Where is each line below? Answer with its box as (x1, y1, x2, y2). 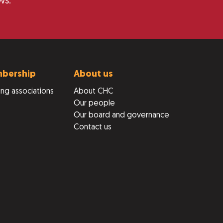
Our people (74, 100, 115, 108)
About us (74, 70, 113, 79)
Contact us (74, 123, 111, 131)
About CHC (74, 88, 113, 96)
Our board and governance (74, 111, 169, 119)
